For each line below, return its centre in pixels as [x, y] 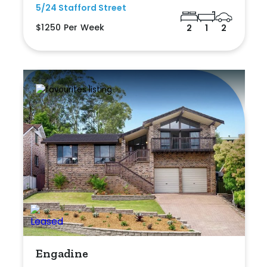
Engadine [62, 253]
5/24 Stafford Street [81, 7]
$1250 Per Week [70, 27]
